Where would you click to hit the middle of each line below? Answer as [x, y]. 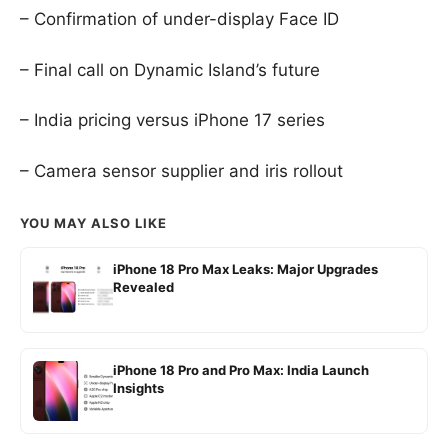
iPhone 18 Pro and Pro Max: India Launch [241, 369]
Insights [138, 387]
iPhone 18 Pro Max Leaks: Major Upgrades [245, 268]
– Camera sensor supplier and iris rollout [181, 170]
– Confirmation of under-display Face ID [179, 19]
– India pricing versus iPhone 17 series [172, 120]
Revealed [143, 286]
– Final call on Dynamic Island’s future [170, 69]
